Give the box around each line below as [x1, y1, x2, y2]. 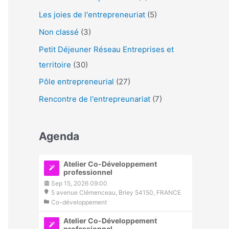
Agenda [39, 130, 79, 143]
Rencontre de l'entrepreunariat [39, 94, 150, 104]
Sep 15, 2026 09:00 [51, 179, 107, 187]
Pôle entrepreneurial [39, 77, 114, 87]
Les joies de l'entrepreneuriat [39, 10, 145, 19]
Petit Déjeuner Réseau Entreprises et [39, 44, 174, 54]
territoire [39, 59, 71, 70]
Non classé [39, 27, 79, 37]
